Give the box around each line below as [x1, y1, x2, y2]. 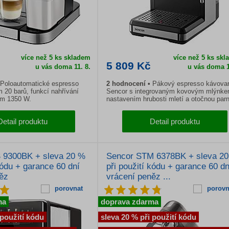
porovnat [54, 185, 83, 192]
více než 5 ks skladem [20, 54, 90, 61]
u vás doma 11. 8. [35, 63, 90, 71]
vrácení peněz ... [106, 172, 171, 181]
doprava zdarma [101, 197, 158, 206]
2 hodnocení [106, 80, 148, 87]
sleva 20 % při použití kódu [101, 213, 196, 221]
